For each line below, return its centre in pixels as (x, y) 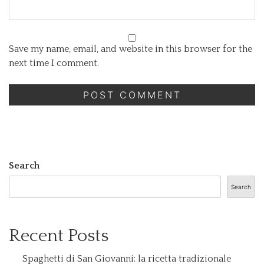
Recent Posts (59, 236)
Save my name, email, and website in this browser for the (131, 49)
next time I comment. (54, 63)
